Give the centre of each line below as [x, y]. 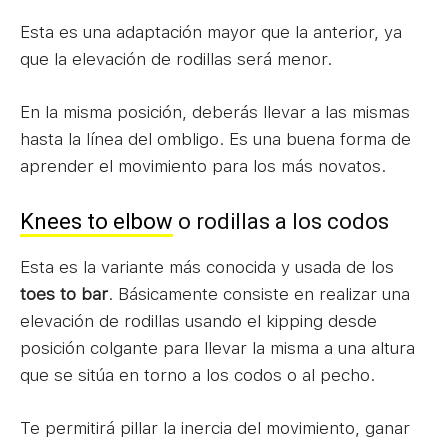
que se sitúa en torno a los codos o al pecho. [197, 375]
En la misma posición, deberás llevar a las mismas [215, 112]
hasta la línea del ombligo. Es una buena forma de [215, 139]
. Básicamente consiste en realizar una [259, 294]
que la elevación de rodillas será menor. [176, 59]
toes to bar [64, 294]
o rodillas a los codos [281, 221]
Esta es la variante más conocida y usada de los [207, 267]
